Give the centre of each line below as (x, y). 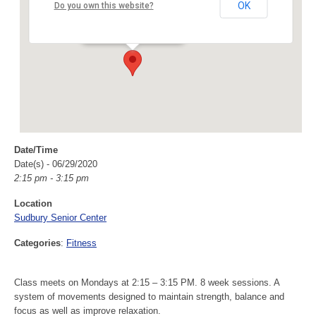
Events (102, 23)
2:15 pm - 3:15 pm (51, 178)
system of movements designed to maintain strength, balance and (149, 297)
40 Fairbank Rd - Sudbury (137, 13)
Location (33, 203)
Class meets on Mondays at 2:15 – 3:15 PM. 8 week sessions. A (147, 282)
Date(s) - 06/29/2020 (56, 164)
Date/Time (36, 150)
